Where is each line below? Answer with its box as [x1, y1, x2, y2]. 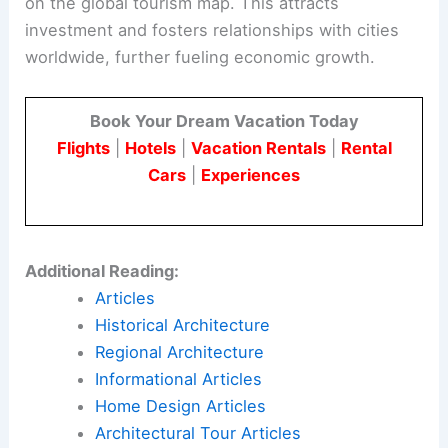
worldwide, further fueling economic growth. [25, 46, 376, 67]
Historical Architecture [94, 315, 270, 336]
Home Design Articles [94, 396, 266, 417]
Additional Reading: [25, 261, 180, 282]
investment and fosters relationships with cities [25, 19, 400, 40]
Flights [56, 137, 110, 158]
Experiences [201, 164, 300, 185]
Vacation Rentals [190, 137, 326, 158]
